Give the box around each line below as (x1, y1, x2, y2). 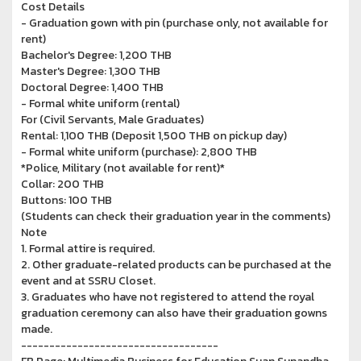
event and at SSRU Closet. (21, 272, 156, 289)
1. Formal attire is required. (21, 239, 155, 257)
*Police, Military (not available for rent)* (21, 159, 225, 176)
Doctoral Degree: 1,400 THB (21, 78, 164, 96)
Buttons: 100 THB (21, 191, 112, 209)
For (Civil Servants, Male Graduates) (21, 110, 204, 128)
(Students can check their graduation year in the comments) (21, 207, 330, 225)
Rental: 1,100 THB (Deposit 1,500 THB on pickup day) (21, 127, 287, 144)
